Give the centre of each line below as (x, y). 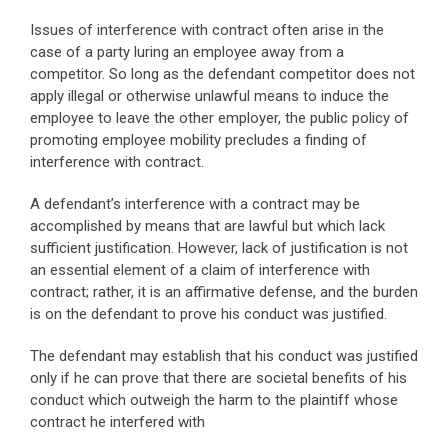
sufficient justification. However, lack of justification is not (219, 248)
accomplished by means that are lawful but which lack (207, 226)
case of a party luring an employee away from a (187, 52)
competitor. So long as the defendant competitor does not (222, 74)
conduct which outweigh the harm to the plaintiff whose (214, 400)
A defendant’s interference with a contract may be (195, 204)
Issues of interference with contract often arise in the (207, 30)
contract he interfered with (117, 422)
